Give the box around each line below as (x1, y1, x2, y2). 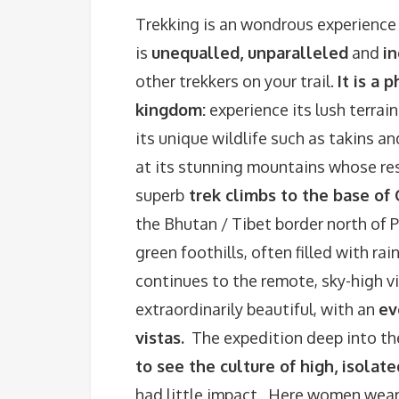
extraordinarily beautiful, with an (135, 299, 379, 319)
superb (135, 185, 184, 205)
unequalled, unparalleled (151, 43, 348, 62)
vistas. (135, 328, 184, 347)
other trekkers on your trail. (135, 71, 338, 91)
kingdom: (135, 100, 206, 119)
